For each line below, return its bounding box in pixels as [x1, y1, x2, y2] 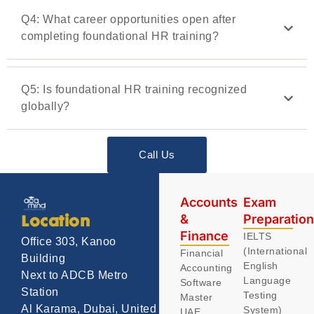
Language [243, 275, 292, 287]
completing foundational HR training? [21, 30, 219, 43]
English [243, 260, 278, 272]
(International [243, 245, 308, 257]
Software [179, 277, 222, 289]
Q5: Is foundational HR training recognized [21, 83, 247, 96]
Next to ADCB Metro [21, 269, 128, 282]
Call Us [139, 149, 175, 161]
